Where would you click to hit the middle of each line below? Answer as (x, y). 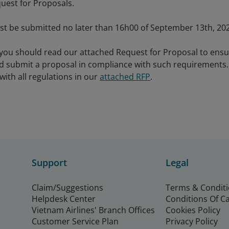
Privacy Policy (192, 221)
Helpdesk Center (64, 199)
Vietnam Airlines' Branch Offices (93, 210)
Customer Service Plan (75, 221)
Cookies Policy (193, 210)
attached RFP (125, 77)
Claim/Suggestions (67, 188)
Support (49, 163)
